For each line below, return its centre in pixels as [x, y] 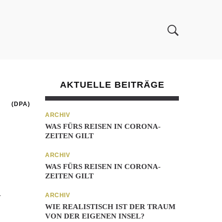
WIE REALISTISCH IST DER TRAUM [110, 207]
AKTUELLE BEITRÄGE [112, 85]
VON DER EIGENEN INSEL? [95, 216]
